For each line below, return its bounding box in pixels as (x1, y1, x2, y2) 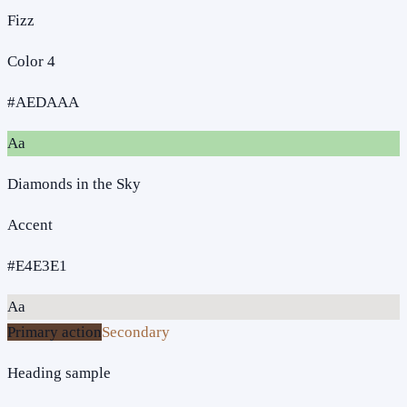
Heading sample (7, 363, 111, 382)
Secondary (102, 323, 170, 341)
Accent (7, 215, 53, 233)
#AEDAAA (7, 93, 79, 111)
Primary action (7, 323, 102, 341)
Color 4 (7, 52, 55, 70)
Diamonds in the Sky (7, 174, 141, 193)
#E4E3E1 (7, 256, 67, 274)
